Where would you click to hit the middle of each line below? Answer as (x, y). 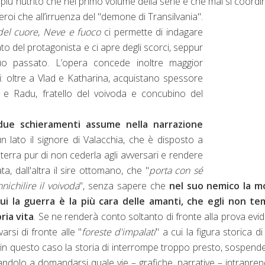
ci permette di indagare (152, 32)
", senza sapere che (124, 185)
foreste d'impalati (119, 232)
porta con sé (176, 170)
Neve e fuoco (72, 32)
